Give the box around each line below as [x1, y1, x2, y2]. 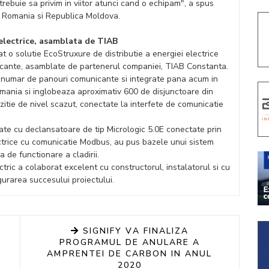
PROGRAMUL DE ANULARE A [59, 237, 201, 248]
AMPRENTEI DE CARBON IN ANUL [47, 248, 213, 259]
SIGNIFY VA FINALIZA [79, 225, 189, 237]
